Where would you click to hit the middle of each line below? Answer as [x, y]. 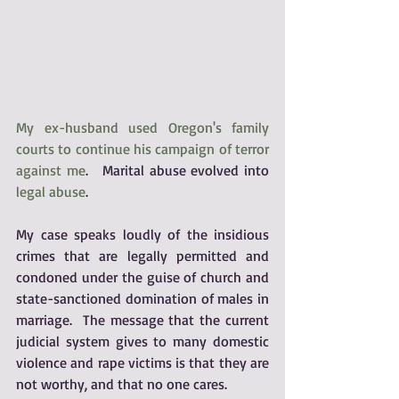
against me [51, 170]
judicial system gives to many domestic [142, 341]
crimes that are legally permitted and [142, 256]
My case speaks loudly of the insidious [142, 234]
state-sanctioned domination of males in [142, 298]
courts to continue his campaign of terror [142, 149]
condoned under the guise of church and [142, 277]
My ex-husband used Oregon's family [142, 127]
